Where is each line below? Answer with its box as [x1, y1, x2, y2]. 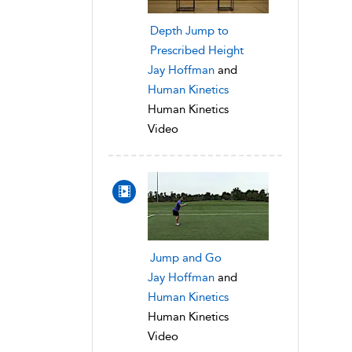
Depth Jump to [150, 23, 229, 38]
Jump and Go [150, 250, 222, 265]
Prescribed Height [150, 42, 244, 57]
